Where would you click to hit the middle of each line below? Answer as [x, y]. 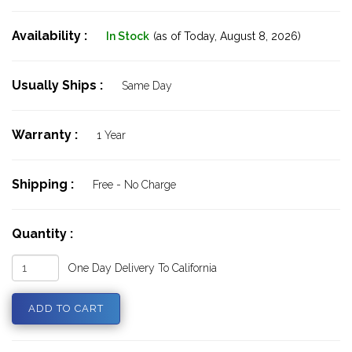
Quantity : [42, 234]
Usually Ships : [59, 85]
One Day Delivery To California [143, 268]
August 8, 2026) [259, 36]
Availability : [51, 36]
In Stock [128, 36]
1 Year [111, 135]
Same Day [147, 86]
